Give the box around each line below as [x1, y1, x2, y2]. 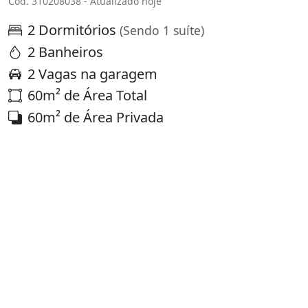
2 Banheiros [27, 42, 103, 61]
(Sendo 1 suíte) [120, 22, 204, 39]
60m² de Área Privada [27, 107, 164, 126]
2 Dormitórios [27, 21, 120, 40]
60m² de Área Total [27, 86, 147, 105]
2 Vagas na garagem [27, 64, 157, 83]
